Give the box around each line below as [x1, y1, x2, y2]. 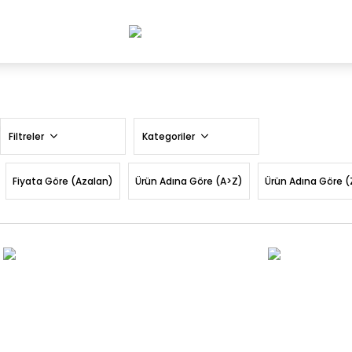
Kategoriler [142, 130, 197, 143]
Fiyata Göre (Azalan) [13, 174, 113, 188]
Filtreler [9, 130, 46, 143]
